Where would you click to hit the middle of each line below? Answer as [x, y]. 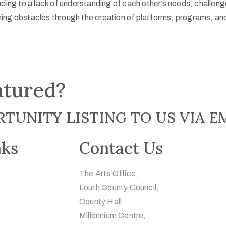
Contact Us [121, 148]
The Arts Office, [109, 173]
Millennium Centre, [113, 216]
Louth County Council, [119, 187]
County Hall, [102, 202]
